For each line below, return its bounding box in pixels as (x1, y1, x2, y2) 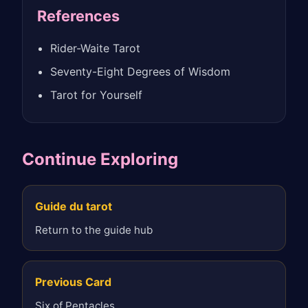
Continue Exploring (22, 148, 178, 169)
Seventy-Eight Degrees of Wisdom (49, 64, 230, 78)
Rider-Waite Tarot (49, 41, 140, 56)
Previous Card (34, 274, 111, 289)
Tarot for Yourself (49, 87, 142, 102)
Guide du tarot (34, 199, 112, 213)
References (36, 6, 120, 25)
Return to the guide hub (34, 223, 153, 236)
